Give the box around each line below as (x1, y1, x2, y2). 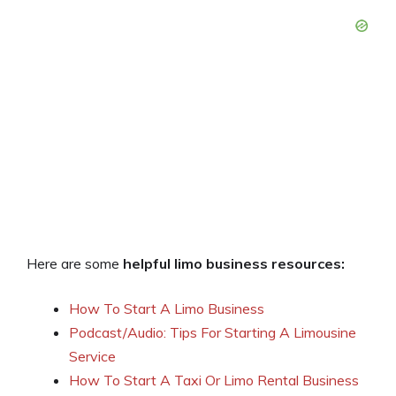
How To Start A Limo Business (69, 300, 264, 318)
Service (69, 347, 116, 366)
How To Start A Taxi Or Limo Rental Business (69, 371, 359, 390)
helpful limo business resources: (123, 255, 345, 273)
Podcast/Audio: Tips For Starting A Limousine (69, 324, 356, 342)
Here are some (27, 255, 123, 273)
